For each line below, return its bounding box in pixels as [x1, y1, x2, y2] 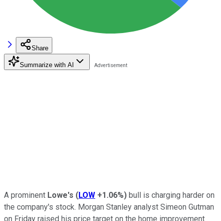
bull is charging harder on [127, 190, 215, 200]
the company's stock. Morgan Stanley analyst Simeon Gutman [4, 202, 214, 212]
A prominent [4, 190, 47, 200]
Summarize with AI [20, 61, 74, 69]
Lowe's [47, 190, 74, 200]
